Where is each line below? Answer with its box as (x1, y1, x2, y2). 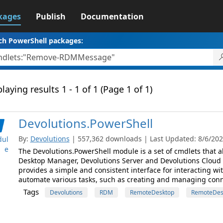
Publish (35, 11, 66, 22)
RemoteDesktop (129, 188, 174, 197)
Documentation (80, 11, 144, 22)
